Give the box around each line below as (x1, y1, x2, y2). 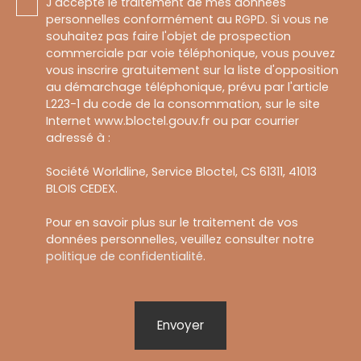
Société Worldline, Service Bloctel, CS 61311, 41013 (46, 163, 317, 180)
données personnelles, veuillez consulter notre (46, 230, 314, 247)
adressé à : (46, 129, 110, 146)
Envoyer (157, 316, 204, 334)
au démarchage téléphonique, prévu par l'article (46, 78, 329, 95)
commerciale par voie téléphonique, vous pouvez (46, 44, 335, 61)
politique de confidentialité (46, 247, 203, 264)
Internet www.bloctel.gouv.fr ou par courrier (46, 112, 299, 129)
